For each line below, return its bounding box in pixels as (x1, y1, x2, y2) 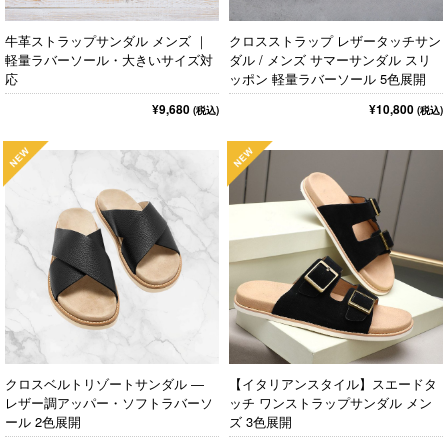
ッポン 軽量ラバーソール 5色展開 (229, 69, 426, 88)
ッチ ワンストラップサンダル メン (229, 393, 432, 412)
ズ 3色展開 (229, 412, 292, 431)
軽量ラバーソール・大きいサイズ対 (5, 50, 213, 69)
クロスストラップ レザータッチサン (229, 31, 441, 50)
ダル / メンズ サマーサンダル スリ (229, 50, 431, 69)
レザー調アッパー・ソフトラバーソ (5, 393, 213, 412)
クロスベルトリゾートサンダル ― (5, 374, 204, 393)
